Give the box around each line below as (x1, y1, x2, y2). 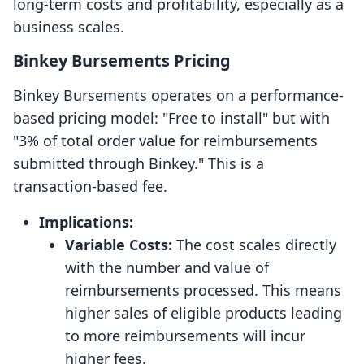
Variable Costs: (65, 235, 172, 255)
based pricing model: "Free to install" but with (13, 108, 330, 128)
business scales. (13, 17, 124, 37)
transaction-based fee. (13, 176, 167, 197)
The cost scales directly (172, 235, 336, 255)
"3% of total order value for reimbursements (13, 131, 318, 151)
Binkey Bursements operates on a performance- (13, 85, 344, 106)
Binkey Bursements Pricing (13, 50, 231, 72)
